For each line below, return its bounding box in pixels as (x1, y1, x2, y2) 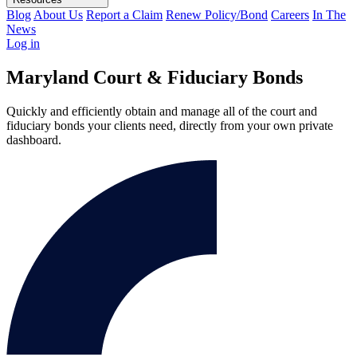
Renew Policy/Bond (166, 8, 268, 22)
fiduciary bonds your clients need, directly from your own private (6, 118, 333, 132)
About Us (33, 8, 83, 22)
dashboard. (6, 132, 65, 147)
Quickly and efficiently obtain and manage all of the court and (6, 104, 317, 118)
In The (312, 8, 346, 22)
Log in (6, 37, 40, 50)
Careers (271, 8, 309, 22)
